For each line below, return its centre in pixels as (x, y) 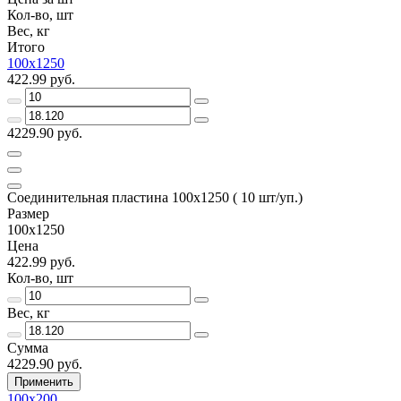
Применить (44, 381)
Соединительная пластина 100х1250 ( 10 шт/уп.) (155, 197)
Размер (28, 213)
